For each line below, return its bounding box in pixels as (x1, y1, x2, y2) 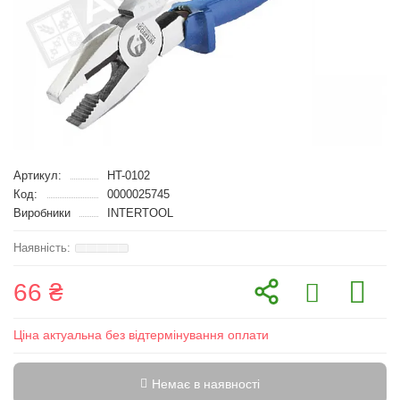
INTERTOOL (106, 206, 173, 220)
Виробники (13, 206, 71, 220)
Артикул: (13, 169, 62, 182)
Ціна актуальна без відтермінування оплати (13, 328, 269, 342)
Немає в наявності (152, 377, 260, 391)
